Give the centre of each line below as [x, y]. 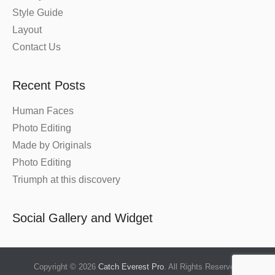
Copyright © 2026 [66, 267]
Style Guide [38, 13]
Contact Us [37, 47]
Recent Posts [49, 86]
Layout [27, 30]
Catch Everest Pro [131, 267]
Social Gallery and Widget [83, 218]
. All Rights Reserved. [203, 267]
